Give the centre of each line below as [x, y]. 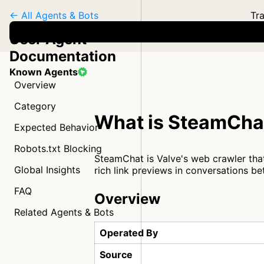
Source [116, 255]
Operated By [129, 233]
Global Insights [47, 170]
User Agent [48, 39]
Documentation [63, 56]
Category [35, 106]
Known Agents [44, 72]
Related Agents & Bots [64, 212]
